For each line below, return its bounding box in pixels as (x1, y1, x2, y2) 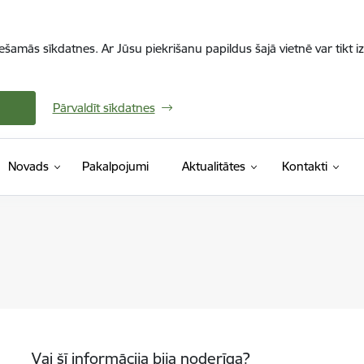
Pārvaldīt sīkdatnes (52, 100, 155, 115)
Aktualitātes (181, 158, 245, 174)
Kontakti (281, 158, 327, 174)
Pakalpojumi (81, 158, 149, 174)
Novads (7, 158, 49, 174)
